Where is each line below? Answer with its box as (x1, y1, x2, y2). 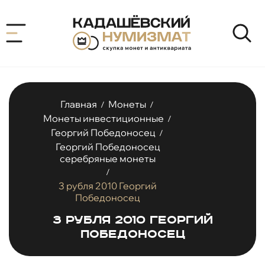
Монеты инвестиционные (43, 112, 164, 124)
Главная (60, 98, 98, 110)
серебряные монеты (60, 152, 156, 164)
